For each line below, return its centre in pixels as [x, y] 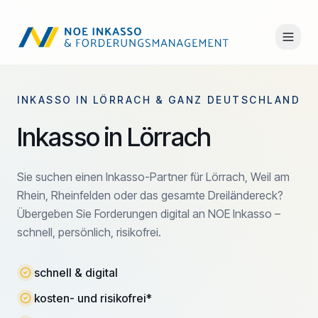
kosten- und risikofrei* [93, 298]
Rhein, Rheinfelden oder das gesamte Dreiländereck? [150, 195]
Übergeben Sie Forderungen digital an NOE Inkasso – [149, 214]
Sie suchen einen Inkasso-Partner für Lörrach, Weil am [153, 177]
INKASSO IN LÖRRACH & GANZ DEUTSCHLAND [159, 100]
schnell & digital [76, 273]
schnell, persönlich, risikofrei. [89, 232]
